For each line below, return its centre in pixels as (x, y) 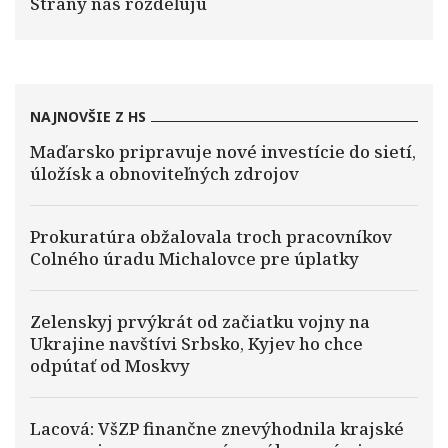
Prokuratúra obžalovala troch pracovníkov (211, 236)
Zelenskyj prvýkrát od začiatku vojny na (200, 321)
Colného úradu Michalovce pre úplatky (194, 258)
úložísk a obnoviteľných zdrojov (164, 173)
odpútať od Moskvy (110, 365)
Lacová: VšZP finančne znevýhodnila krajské (217, 428)
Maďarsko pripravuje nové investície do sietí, (223, 151)
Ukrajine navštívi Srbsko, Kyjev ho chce (196, 343)
